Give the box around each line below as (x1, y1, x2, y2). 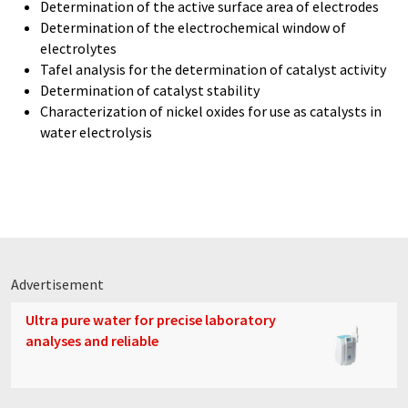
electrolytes (40, 39, 117, 57)
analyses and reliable (25, 331, 158, 350)
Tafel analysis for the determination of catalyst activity (40, 60, 386, 78)
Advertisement (11, 275, 104, 293)
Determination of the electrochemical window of (40, 18, 346, 36)
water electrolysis (40, 123, 152, 141)
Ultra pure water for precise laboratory (25, 311, 276, 329)
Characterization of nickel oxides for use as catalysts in (40, 102, 382, 120)
